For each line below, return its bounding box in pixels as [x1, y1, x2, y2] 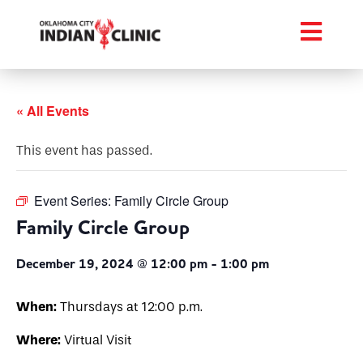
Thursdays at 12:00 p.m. [57, 299, 203, 314]
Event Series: [34, 191, 114, 210]
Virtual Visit [61, 332, 131, 348]
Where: [16, 332, 61, 348]
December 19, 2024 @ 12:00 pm [16, 255, 207, 273]
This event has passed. [16, 143, 152, 158]
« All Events [16, 101, 89, 120]
